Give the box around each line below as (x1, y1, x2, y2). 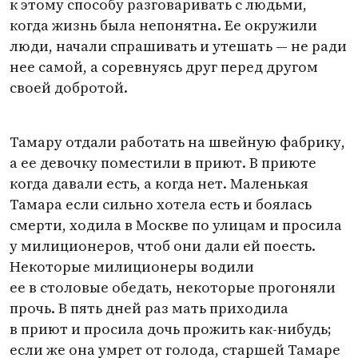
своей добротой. (10, 78, 128, 97)
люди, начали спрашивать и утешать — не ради (10, 36, 347, 56)
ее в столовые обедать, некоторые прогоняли (10, 277, 336, 297)
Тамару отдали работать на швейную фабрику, (10, 132, 345, 152)
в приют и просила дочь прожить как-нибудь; (10, 319, 332, 339)
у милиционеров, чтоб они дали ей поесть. (10, 236, 316, 256)
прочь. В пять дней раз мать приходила (10, 298, 288, 318)
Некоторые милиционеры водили (10, 257, 254, 276)
